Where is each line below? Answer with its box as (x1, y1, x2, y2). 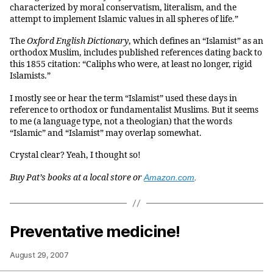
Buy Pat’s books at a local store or (10, 172, 144, 183)
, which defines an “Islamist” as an (129, 36, 263, 47)
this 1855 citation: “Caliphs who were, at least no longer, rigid (10, 59, 252, 70)
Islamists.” (10, 71, 51, 82)
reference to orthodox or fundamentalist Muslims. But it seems (10, 104, 258, 115)
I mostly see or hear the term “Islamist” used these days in (10, 93, 237, 104)
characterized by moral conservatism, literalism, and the (10, 2, 236, 13)
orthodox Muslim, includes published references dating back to (10, 48, 262, 58)
